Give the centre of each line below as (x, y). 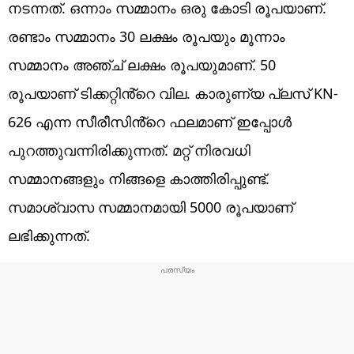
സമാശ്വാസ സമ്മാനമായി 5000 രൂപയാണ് (151, 207)
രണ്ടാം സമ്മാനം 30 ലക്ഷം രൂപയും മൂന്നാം (147, 36)
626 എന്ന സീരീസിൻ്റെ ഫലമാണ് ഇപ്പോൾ (150, 121)
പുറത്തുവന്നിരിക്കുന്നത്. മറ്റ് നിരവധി (129, 150)
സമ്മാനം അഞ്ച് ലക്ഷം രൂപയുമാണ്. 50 (142, 64)
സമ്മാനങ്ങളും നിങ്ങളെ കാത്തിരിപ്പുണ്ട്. (139, 178)
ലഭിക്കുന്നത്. (49, 235)
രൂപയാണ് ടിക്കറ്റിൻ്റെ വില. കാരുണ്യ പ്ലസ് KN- (173, 93)
